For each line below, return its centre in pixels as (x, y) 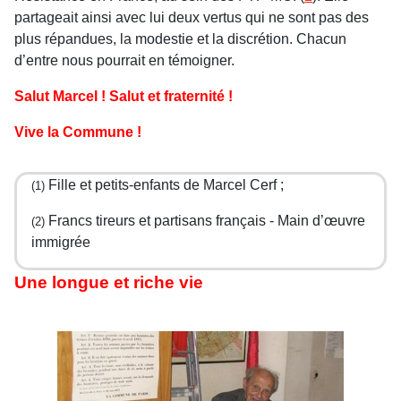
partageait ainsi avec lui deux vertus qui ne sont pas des (192, 17)
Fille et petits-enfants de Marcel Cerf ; (164, 185)
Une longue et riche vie (109, 282)
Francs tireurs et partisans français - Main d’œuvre (205, 221)
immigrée (61, 242)
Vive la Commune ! (78, 132)
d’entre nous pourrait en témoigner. (124, 60)
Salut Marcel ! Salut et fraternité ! (124, 96)
